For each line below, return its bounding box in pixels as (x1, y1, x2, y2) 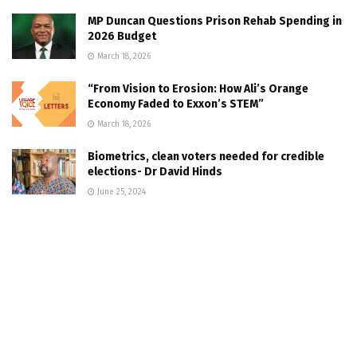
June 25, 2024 (95, 186, 146, 197)
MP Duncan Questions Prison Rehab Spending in (88, 14, 342, 28)
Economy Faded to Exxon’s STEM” (88, 96, 264, 111)
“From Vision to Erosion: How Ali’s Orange (88, 81, 308, 96)
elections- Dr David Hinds (88, 164, 222, 178)
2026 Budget (88, 29, 156, 43)
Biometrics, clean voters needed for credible (88, 149, 324, 163)
